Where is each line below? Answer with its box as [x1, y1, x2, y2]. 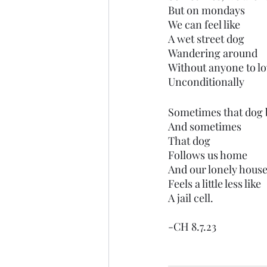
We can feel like [168, 17, 240, 32]
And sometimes [168, 119, 241, 133]
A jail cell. [168, 191, 213, 205]
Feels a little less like [168, 176, 261, 191]
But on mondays [168, 3, 245, 17]
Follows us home [168, 148, 247, 162]
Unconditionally [168, 74, 247, 89]
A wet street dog [168, 32, 244, 46]
